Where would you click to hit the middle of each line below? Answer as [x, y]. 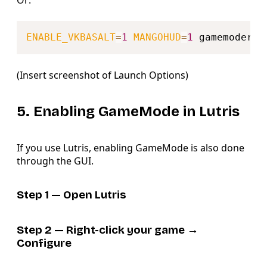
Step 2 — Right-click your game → [108, 230]
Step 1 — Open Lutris [72, 195]
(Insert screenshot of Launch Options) [103, 75]
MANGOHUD [157, 38]
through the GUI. [55, 161]
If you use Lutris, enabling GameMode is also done [131, 148]
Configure [44, 243]
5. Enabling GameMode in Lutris [128, 112]
